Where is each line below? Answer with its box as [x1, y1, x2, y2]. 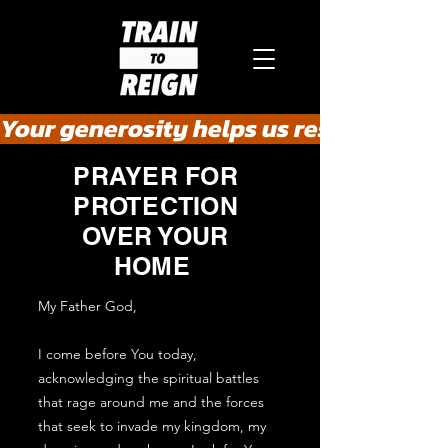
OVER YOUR [82, 221, 229, 251]
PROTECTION [73, 191, 238, 221]
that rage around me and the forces [38, 393, 264, 411]
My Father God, [38, 297, 137, 315]
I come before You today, [38, 345, 197, 363]
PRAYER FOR [73, 161, 238, 191]
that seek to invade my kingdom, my [38, 417, 266, 435]
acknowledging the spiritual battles [38, 369, 259, 387]
